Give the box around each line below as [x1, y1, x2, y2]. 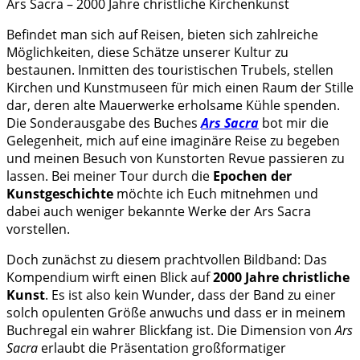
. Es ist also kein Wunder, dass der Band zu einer [45, 286, 336, 304]
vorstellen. [6, 220, 70, 238]
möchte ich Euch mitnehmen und [113, 185, 318, 202]
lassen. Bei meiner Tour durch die [6, 167, 213, 185]
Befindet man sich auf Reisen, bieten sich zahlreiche [6, 26, 318, 43]
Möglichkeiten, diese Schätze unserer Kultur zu [6, 43, 288, 61]
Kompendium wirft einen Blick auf [6, 268, 213, 286]
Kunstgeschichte [6, 185, 113, 202]
